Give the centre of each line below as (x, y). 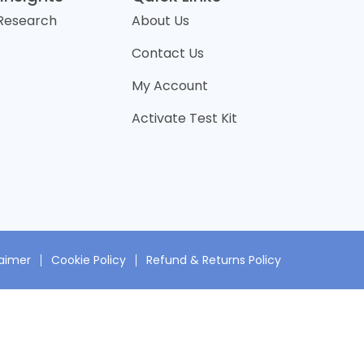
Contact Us (168, 53)
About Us (161, 21)
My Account (170, 86)
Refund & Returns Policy (214, 260)
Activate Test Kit (185, 118)
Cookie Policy (89, 260)
